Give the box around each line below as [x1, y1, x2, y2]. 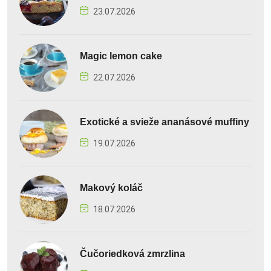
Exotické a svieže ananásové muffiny [80, 116, 249, 127]
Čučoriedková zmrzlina [80, 248, 185, 259]
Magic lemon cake [80, 50, 162, 61]
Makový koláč [80, 182, 143, 193]
